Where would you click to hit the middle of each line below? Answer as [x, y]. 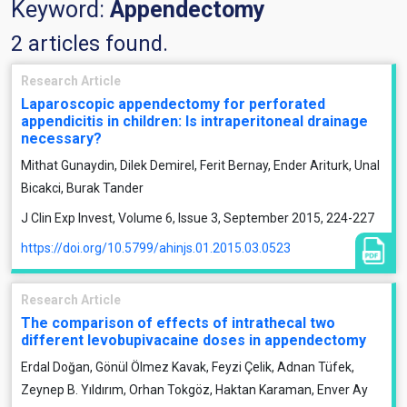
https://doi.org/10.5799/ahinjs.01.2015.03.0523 [156, 248]
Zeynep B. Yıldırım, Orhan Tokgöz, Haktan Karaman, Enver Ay [194, 390]
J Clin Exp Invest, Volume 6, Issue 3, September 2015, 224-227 [198, 218]
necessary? [61, 139]
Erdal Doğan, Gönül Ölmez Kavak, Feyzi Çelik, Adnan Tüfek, [188, 367]
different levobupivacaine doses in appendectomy [194, 340]
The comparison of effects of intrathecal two [178, 323]
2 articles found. [89, 44]
